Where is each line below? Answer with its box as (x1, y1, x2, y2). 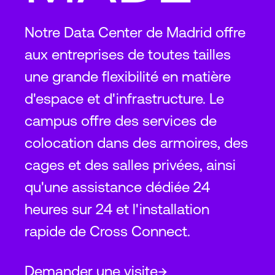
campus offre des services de (25, 112, 217, 129)
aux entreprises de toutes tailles (25, 46, 231, 63)
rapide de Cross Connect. (25, 223, 190, 239)
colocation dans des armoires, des (25, 134, 248, 151)
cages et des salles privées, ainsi (25, 157, 236, 173)
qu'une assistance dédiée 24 (25, 179, 210, 195)
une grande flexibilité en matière (25, 68, 231, 85)
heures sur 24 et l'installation (25, 201, 209, 217)
